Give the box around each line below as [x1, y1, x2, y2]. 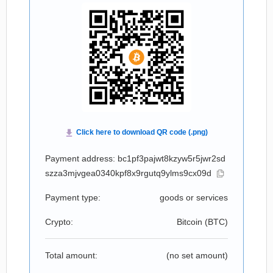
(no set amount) [166, 250, 228, 260]
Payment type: [45, 193, 101, 202]
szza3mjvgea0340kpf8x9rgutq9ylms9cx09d [45, 168, 211, 178]
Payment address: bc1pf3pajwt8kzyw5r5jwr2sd [45, 154, 225, 163]
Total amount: [45, 250, 97, 260]
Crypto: [45, 217, 73, 227]
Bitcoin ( [177, 217, 208, 227]
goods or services [160, 193, 228, 202]
